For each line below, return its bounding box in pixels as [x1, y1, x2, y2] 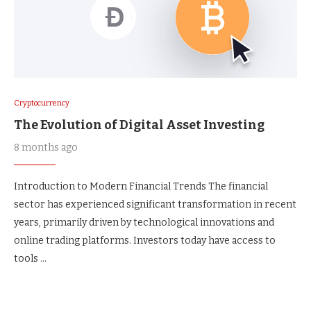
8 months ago [14, 142, 78, 153]
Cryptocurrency [14, 99, 69, 108]
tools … [14, 253, 47, 264]
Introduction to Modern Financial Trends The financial [14, 180, 268, 192]
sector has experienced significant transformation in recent [14, 199, 296, 210]
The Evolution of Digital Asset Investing [14, 117, 264, 133]
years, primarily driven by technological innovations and [14, 217, 274, 228]
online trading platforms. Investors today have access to [14, 235, 276, 246]
